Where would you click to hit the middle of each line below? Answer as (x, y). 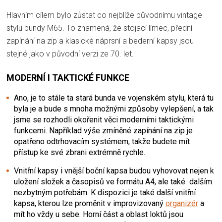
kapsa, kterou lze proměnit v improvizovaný (90, 204)
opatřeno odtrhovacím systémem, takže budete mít (102, 142)
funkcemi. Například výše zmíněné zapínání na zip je (103, 131)
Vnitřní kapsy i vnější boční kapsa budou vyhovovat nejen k (114, 171)
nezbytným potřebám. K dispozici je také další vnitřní (105, 193)
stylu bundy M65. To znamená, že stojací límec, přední (99, 28)
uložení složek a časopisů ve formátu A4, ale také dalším (113, 182)
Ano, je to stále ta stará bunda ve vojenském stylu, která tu (114, 98)
